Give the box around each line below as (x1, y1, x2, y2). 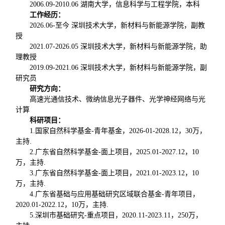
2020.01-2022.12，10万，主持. (16, 201, 109, 209)
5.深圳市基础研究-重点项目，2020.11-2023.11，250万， (30, 211, 203, 219)
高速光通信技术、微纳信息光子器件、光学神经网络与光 (30, 95, 206, 103)
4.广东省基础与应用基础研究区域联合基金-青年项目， (30, 190, 200, 198)
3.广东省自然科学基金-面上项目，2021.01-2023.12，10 (30, 169, 199, 177)
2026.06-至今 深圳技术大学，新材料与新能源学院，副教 (30, 22, 205, 30)
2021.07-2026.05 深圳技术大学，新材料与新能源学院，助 (30, 43, 207, 51)
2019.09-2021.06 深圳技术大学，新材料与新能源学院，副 (30, 64, 207, 72)
